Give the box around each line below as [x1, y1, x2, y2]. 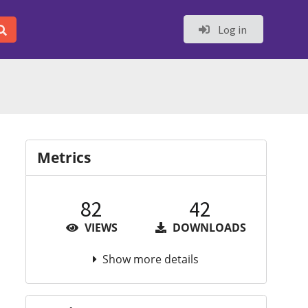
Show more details [102, 251, 199, 267]
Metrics [36, 148, 91, 168]
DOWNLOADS [170, 219, 247, 235]
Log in [215, 22, 247, 36]
